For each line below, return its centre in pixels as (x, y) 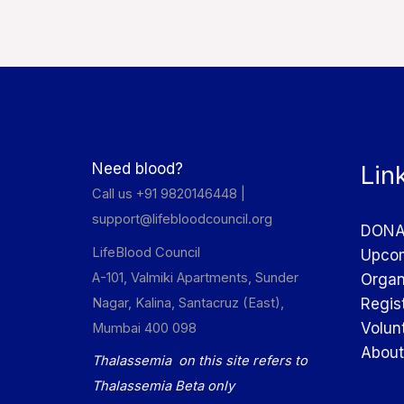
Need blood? (138, 169)
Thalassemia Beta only (163, 386)
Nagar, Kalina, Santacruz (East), (188, 303)
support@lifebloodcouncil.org (182, 220)
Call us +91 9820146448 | (169, 194)
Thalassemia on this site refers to (200, 361)
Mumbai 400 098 (144, 328)
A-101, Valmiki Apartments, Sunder (195, 277)
